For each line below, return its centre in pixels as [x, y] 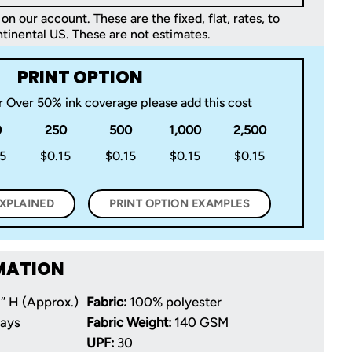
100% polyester [174, 301]
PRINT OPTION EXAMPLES [180, 203]
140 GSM [200, 322]
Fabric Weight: [129, 322]
